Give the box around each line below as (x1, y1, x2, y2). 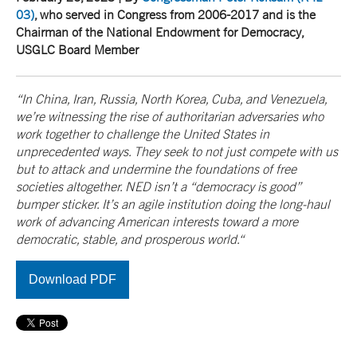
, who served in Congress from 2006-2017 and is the (34, 7, 316, 22)
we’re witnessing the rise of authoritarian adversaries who (16, 108, 324, 124)
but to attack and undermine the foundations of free (16, 161, 296, 176)
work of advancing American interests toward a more (16, 214, 298, 229)
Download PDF (29, 272, 116, 286)
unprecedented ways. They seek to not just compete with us (16, 143, 338, 159)
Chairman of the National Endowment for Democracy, (16, 25, 304, 40)
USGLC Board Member (16, 42, 139, 57)
